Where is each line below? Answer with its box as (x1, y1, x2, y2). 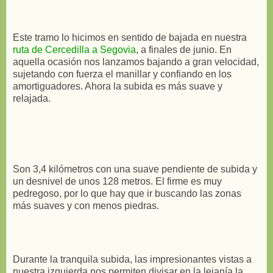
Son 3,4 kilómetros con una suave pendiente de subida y (13, 163, 257, 174)
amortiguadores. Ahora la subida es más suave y (13, 80, 222, 91)
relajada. (13, 93, 51, 104)
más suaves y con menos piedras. (13, 200, 159, 211)
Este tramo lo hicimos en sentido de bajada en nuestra (13, 32, 247, 43)
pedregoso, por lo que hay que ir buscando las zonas (13, 188, 241, 199)
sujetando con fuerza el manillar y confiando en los (13, 68, 232, 79)
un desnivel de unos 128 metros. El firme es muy (13, 175, 222, 186)
